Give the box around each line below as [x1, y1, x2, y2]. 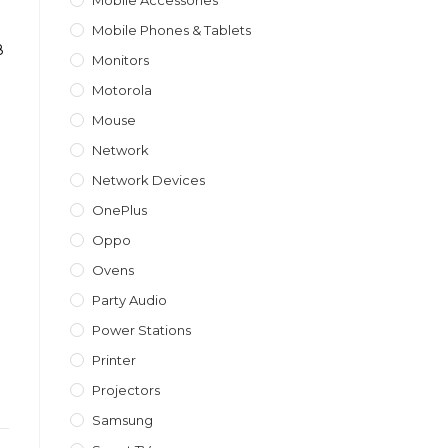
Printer [92, 352, 136, 368]
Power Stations [92, 322, 191, 338]
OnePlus [92, 202, 147, 218]
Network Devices [92, 172, 205, 188]
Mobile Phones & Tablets [92, 22, 251, 38]
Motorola [92, 82, 152, 98]
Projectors [92, 382, 160, 398]
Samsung [92, 412, 153, 428]
